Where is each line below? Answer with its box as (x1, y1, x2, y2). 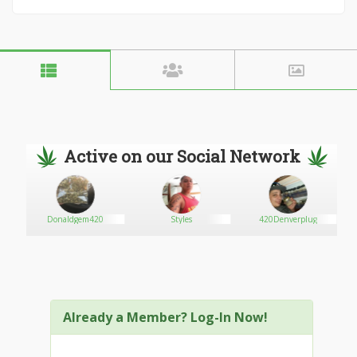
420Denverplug (258, 214, 317, 225)
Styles (171, 214, 193, 225)
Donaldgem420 (47, 214, 104, 225)
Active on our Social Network (63, 145, 300, 167)
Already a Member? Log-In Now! (63, 308, 268, 326)
